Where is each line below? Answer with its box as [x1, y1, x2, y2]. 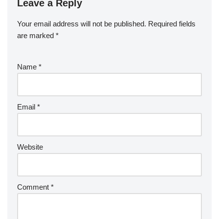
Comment [17, 183, 51, 192]
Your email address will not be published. [17, 20, 146, 28]
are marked [17, 31, 56, 40]
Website [17, 143, 43, 152]
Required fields [148, 20, 196, 28]
